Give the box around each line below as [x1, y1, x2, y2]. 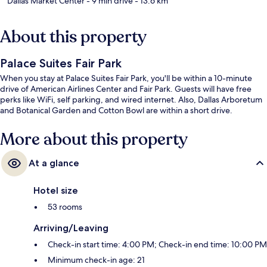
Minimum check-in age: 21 [48, 254, 145, 266]
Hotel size [33, 185, 78, 197]
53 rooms [48, 201, 82, 213]
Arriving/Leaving [33, 222, 108, 234]
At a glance [29, 157, 79, 169]
